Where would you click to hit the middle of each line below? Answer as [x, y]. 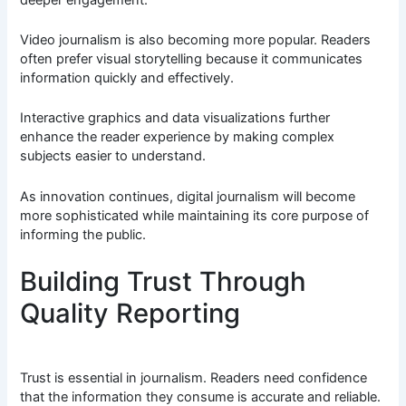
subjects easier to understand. [113, 156]
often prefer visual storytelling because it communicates [192, 59]
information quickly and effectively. [127, 78]
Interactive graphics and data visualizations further [175, 118]
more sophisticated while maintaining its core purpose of [195, 215]
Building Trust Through [164, 282]
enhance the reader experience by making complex [178, 137]
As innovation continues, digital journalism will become [188, 196]
